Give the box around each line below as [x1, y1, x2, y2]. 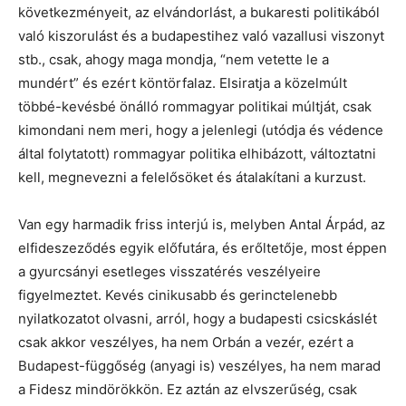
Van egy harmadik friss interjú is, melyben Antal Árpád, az [18, 216, 385, 233]
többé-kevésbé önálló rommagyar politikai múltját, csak [18, 98, 372, 115]
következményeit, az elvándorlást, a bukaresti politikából [18, 4, 380, 21]
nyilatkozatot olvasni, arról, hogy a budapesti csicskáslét [18, 310, 377, 327]
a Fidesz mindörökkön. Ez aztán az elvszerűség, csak [18, 381, 357, 398]
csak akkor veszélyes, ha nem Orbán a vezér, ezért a [18, 333, 353, 351]
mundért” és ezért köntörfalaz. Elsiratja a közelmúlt [18, 74, 347, 92]
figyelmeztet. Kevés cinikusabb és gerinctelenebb [18, 286, 337, 304]
